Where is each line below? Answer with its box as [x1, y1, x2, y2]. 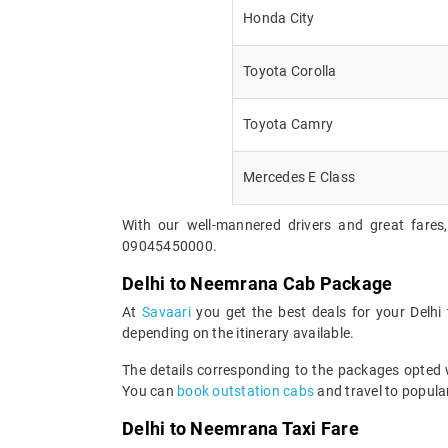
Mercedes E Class [243, 168, 355, 185]
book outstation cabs [177, 382, 314, 399]
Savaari [142, 303, 197, 320]
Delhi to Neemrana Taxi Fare [122, 417, 359, 439]
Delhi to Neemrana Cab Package [122, 272, 393, 294]
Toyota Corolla [243, 62, 337, 79]
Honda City [243, 9, 315, 26]
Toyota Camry [243, 115, 333, 132]
